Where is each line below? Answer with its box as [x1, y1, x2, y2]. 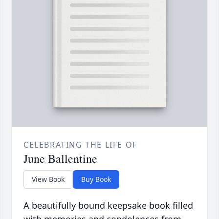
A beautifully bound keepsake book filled [23, 199, 193, 212]
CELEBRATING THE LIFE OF [23, 139, 137, 151]
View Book [32, 175, 65, 184]
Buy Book [81, 175, 111, 184]
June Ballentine [23, 151, 97, 167]
